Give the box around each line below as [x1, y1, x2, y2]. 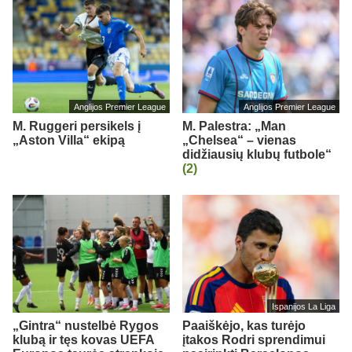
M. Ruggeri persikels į [13, 119, 141, 133]
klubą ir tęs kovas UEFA [13, 332, 154, 346]
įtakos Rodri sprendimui [182, 332, 325, 346]
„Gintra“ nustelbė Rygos [13, 318, 159, 332]
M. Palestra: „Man [182, 119, 286, 133]
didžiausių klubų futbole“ [182, 147, 332, 161]
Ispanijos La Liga [271, 301, 335, 311]
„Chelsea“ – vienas [182, 133, 296, 147]
